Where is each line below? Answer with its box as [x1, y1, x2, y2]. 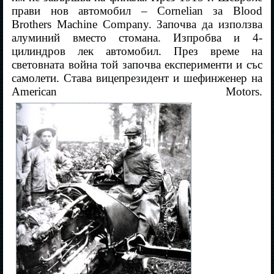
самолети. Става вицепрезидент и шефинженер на [12, 72, 262, 85]
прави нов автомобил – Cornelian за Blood [12, 4, 262, 18]
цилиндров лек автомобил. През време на [12, 45, 262, 58]
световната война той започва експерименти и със [12, 58, 262, 72]
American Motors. [12, 85, 262, 98]
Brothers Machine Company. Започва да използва [12, 18, 262, 31]
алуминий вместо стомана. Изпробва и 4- [12, 31, 262, 45]
